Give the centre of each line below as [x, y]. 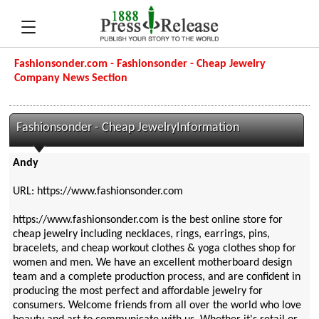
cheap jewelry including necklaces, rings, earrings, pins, [141, 235]
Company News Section [71, 78]
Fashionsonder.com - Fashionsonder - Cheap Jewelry [140, 64]
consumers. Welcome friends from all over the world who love [157, 306]
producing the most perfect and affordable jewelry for [137, 292]
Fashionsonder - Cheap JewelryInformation [128, 128]
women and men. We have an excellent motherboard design [152, 263]
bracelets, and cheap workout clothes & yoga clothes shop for [154, 249]
